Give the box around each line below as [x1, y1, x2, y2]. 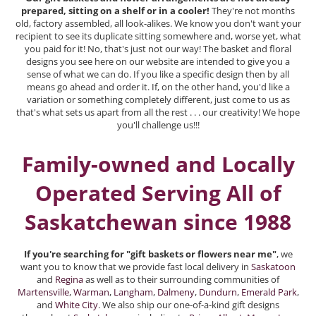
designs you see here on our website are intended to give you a [26, 54, 290, 68]
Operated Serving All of [35, 178, 281, 207]
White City [55, 298, 98, 311]
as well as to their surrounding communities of [83, 272, 279, 286]
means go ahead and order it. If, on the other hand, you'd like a [26, 80, 290, 93]
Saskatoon [251, 260, 296, 273]
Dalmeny [157, 285, 195, 298]
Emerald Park [241, 285, 297, 298]
